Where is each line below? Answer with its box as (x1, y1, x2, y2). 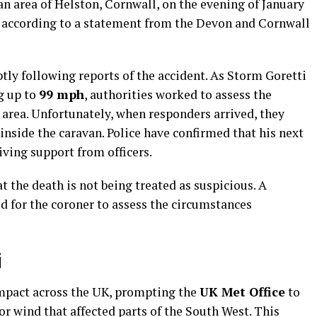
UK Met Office (200, 283, 285, 300)
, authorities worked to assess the (84, 86, 272, 103)
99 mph (39, 86, 84, 103)
